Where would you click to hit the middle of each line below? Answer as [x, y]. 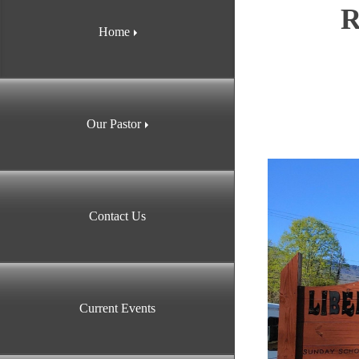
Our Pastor [113, 123]
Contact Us [117, 216]
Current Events [117, 308]
